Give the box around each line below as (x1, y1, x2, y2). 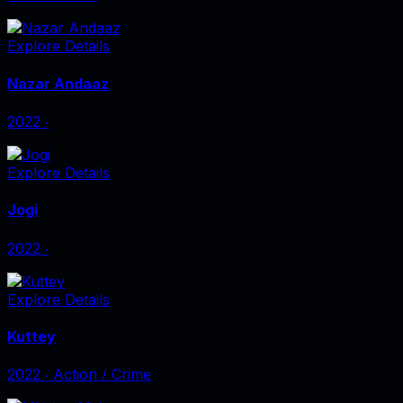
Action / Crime (53, 365, 151, 384)
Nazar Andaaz (7, 74, 109, 93)
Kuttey (7, 327, 56, 345)
